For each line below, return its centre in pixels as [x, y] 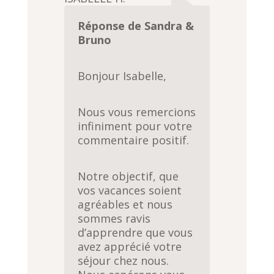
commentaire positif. [134, 140]
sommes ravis [114, 219]
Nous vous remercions [137, 112]
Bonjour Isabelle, [122, 76]
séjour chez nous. [124, 261]
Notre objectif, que [128, 176]
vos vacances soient [130, 191]
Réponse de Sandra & [136, 26]
